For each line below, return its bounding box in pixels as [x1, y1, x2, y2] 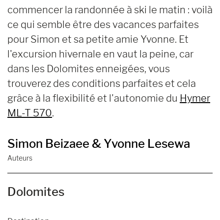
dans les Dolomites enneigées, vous [7, 62, 170, 75]
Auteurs [7, 153, 32, 162]
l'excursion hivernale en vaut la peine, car [7, 48, 193, 60]
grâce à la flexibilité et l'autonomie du [7, 92, 180, 104]
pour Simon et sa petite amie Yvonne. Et [7, 33, 189, 45]
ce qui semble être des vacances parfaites [7, 18, 199, 30]
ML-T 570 [7, 107, 52, 119]
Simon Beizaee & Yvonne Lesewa [7, 136, 190, 151]
